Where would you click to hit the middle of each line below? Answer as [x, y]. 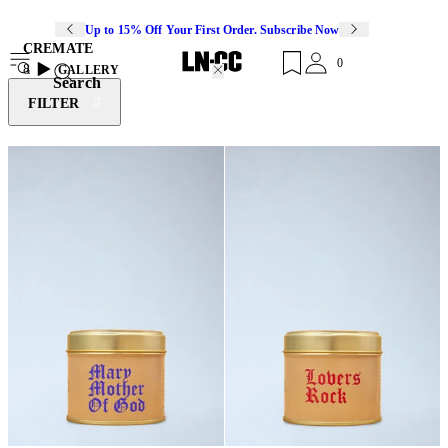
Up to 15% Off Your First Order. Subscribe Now [212, 29]
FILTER [53, 104]
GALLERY [88, 70]
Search [77, 82]
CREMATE [58, 49]
